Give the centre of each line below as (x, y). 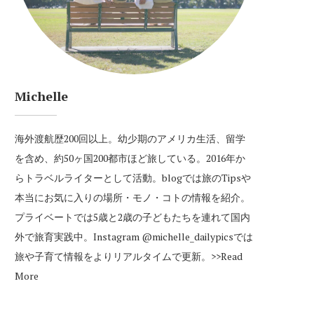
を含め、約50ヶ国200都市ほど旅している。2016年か (130, 158)
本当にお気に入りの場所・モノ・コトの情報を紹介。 (132, 198)
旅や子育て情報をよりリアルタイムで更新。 (113, 257)
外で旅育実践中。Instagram (78, 237)
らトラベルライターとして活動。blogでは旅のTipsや (133, 178)
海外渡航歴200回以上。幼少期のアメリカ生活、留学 (130, 139)
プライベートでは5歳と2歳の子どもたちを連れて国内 (132, 217)
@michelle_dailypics (187, 237)
